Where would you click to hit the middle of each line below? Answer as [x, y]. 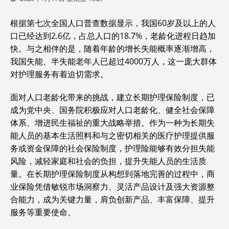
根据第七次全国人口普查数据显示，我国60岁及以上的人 [113, 23]
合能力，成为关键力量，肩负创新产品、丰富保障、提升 [112, 199]
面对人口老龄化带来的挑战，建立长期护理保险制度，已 [112, 97]
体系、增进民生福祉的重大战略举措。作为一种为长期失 [112, 123]
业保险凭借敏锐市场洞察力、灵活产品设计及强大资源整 [112, 187]
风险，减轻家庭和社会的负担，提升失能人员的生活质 [108, 161]
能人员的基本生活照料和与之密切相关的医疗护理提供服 [112, 135]
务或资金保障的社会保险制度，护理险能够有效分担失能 [112, 148]
